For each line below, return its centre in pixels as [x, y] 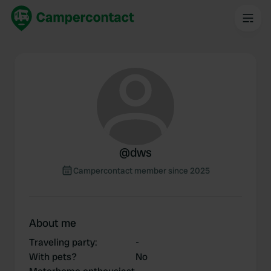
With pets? [53, 257]
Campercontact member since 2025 [142, 171]
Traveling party [62, 242]
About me [53, 223]
